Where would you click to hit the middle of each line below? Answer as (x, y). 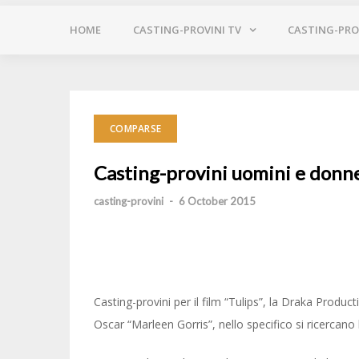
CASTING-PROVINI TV (187, 30)
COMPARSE (135, 129)
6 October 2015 (217, 201)
